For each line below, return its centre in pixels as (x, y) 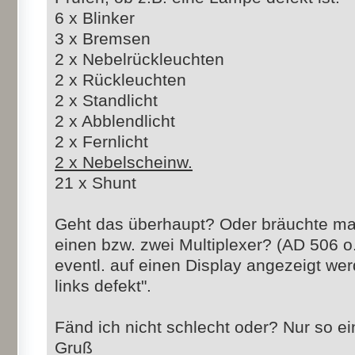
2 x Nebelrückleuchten (139, 59)
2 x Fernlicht (101, 142)
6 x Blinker (95, 18)
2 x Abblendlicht (115, 121)
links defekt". (103, 286)
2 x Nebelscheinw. (124, 162)
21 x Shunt (95, 183)
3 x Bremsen (103, 39)
